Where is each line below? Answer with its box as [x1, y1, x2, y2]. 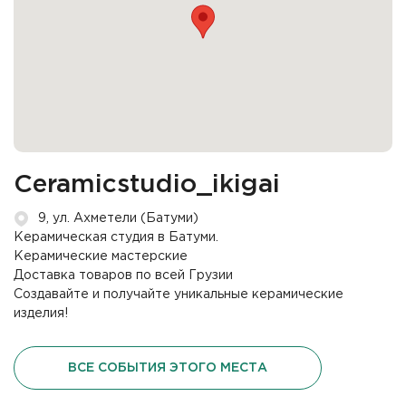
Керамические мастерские [14, 251, 188, 263]
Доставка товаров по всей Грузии [14, 270, 233, 282]
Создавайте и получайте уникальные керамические [14, 289, 343, 301]
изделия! [14, 308, 68, 320]
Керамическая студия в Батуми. [14, 232, 218, 244]
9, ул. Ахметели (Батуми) [38, 213, 198, 225]
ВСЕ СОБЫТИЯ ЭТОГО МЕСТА [68, 362, 267, 373]
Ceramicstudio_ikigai [14, 174, 280, 197]
